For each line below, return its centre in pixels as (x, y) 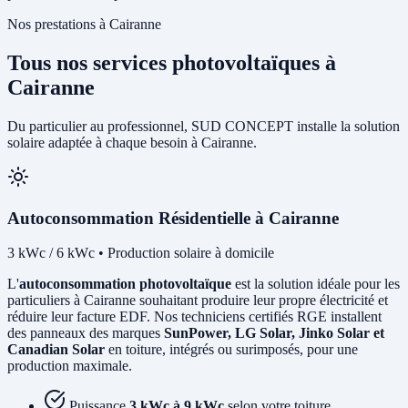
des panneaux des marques (86, 333)
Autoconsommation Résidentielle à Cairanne (173, 218)
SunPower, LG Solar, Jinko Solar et (274, 333)
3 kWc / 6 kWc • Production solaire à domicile (141, 253)
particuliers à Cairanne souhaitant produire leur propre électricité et (198, 301)
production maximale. (70, 366)
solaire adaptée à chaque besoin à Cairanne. (132, 143)
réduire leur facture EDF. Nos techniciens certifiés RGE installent (194, 317)
